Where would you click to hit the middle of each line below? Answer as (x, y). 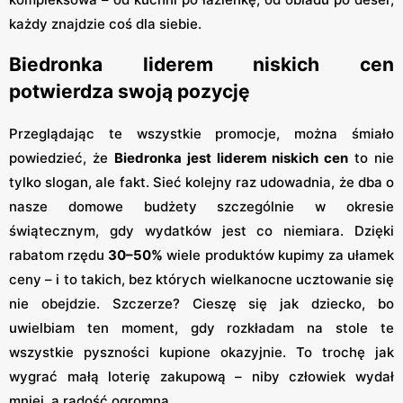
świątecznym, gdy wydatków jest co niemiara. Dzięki (201, 230)
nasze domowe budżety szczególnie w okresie (201, 206)
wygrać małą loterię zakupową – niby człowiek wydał (201, 376)
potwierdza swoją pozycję (130, 92)
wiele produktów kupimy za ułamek (279, 255)
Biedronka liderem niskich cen (201, 65)
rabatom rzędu (59, 255)
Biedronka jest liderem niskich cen (231, 157)
